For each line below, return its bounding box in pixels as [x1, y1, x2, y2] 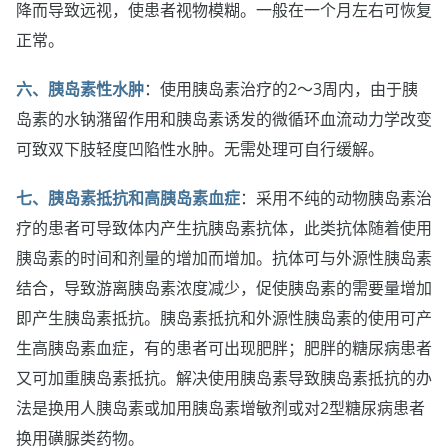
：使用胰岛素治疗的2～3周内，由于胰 [144, 78, 418, 101]
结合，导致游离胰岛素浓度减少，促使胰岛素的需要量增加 [16, 277, 432, 300]
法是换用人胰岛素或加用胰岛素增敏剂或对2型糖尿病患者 [16, 397, 425, 420]
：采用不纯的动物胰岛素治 [240, 187, 432, 210]
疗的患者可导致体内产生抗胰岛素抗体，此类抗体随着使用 [16, 217, 432, 240]
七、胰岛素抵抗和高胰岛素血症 [16, 187, 240, 210]
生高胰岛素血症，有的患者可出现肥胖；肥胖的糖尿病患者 [16, 337, 432, 360]
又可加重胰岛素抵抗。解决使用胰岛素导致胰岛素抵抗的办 [16, 367, 432, 390]
